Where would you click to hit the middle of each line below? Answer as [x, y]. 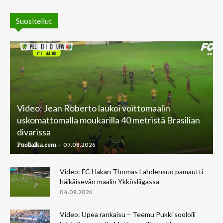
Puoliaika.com [37, 145]
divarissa [34, 132]
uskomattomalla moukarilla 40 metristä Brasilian [109, 120]
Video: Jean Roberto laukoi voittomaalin [94, 108]
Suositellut [34, 20]
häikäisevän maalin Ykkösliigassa [110, 181]
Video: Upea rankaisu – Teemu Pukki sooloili [128, 214]
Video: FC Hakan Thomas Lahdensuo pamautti [131, 171]
